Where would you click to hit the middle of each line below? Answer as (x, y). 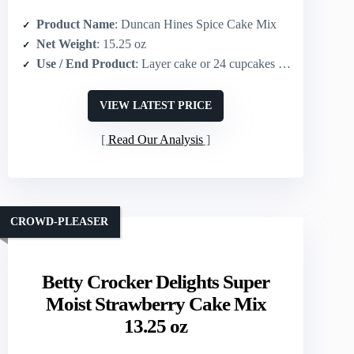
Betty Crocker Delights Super (156, 281)
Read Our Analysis (156, 139)
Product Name (75, 24)
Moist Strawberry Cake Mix (156, 303)
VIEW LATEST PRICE (156, 105)
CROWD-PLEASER (59, 222)
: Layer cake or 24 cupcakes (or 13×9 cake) (207, 63)
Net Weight (66, 43)
